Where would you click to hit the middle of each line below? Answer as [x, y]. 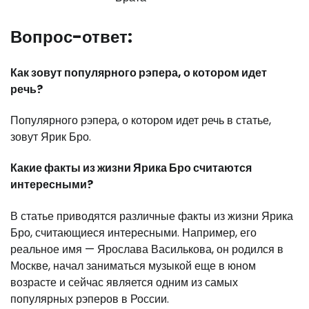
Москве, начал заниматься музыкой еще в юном [133, 266]
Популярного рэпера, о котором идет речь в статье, [141, 120]
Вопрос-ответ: [71, 37]
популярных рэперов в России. [90, 299]
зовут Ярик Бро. [51, 137]
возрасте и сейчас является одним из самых [124, 282]
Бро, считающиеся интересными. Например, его [133, 232]
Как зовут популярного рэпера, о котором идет [139, 72]
